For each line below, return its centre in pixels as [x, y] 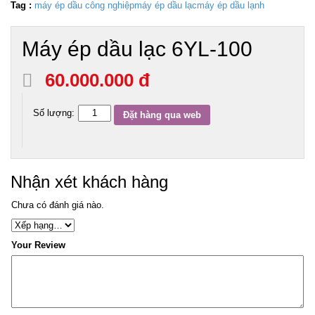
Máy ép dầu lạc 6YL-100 [137, 49]
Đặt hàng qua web [162, 115]
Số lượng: [54, 112]
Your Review [38, 245]
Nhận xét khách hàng [89, 181]
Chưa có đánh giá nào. [58, 205]
